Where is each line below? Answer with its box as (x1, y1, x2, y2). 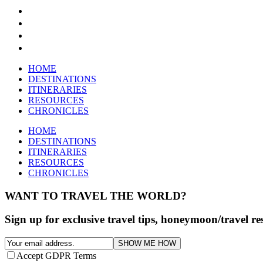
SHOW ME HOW (118, 238, 176, 248)
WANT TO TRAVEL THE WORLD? (5, 189, 187, 202)
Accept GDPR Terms (16, 250, 96, 261)
